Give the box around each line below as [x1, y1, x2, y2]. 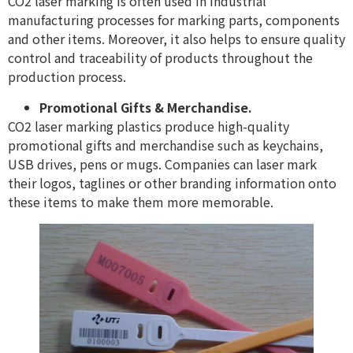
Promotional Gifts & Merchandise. [39, 97, 252, 117]
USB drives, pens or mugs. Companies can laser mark [8, 154, 317, 173]
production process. [8, 67, 126, 87]
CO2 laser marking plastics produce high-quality [8, 116, 289, 136]
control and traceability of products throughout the [8, 48, 313, 68]
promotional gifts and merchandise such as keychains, [8, 135, 323, 154]
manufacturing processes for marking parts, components [8, 10, 340, 30]
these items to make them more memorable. [8, 191, 273, 211]
